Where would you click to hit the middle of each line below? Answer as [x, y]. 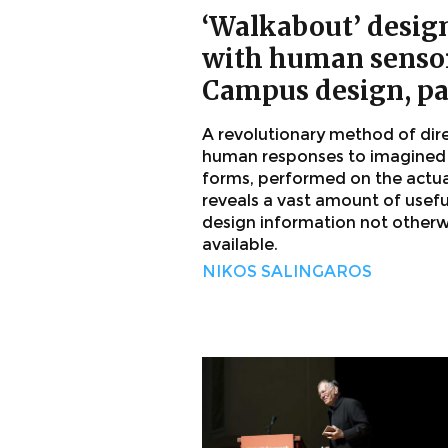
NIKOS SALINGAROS [287, 272]
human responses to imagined [324, 157]
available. [240, 245]
